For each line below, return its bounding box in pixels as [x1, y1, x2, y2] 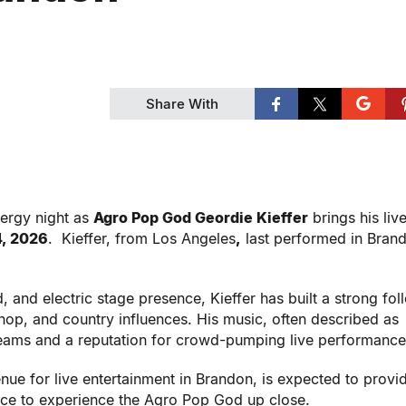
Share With [146, 95, 218, 112]
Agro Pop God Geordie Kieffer [93, 208, 308, 227]
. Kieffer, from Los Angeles [48, 229, 236, 247]
